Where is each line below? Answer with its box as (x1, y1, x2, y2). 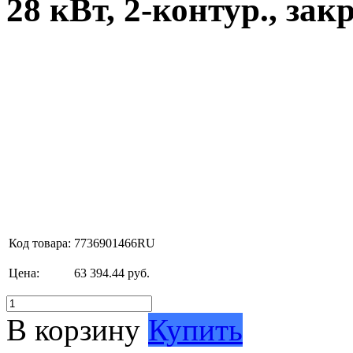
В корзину (6, 312, 140, 347)
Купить (148, 312, 243, 347)
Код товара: (9, 236, 71, 250)
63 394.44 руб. (74, 266, 150, 280)
